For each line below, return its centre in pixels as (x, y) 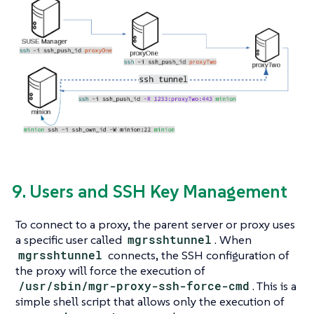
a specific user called (70, 239)
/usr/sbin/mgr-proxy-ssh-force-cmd (134, 285)
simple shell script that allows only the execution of (150, 301)
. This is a (275, 286)
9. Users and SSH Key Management (150, 191)
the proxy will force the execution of (110, 270)
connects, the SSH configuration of (198, 255)
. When (233, 239)
